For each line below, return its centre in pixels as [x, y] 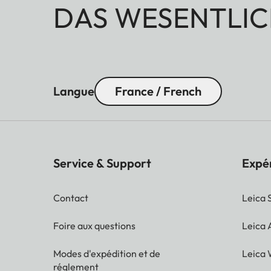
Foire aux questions [94, 225]
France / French [158, 91]
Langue [74, 91]
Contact [71, 198]
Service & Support [102, 163]
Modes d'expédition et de [107, 253]
